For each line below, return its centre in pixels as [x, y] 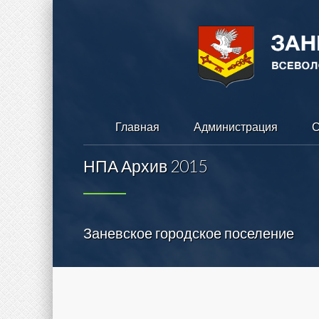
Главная [137, 126]
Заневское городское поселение [189, 233]
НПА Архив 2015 [145, 166]
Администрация [236, 126]
